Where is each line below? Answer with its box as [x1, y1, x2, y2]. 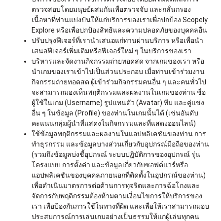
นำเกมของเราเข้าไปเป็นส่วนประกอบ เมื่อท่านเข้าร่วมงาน [32, 67, 205, 75]
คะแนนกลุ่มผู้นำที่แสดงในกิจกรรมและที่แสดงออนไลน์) [32, 119, 196, 127]
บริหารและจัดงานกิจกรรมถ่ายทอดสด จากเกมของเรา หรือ [32, 57, 204, 65]
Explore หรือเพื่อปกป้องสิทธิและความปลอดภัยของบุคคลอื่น [32, 26, 207, 34]
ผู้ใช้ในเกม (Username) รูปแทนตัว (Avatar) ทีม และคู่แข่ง [32, 98, 204, 107]
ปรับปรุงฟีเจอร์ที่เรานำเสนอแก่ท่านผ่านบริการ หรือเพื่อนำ [32, 36, 203, 44]
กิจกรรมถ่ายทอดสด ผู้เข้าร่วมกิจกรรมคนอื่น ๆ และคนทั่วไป [32, 77, 206, 86]
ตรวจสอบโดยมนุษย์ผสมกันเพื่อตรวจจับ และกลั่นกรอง [32, 5, 191, 13]
